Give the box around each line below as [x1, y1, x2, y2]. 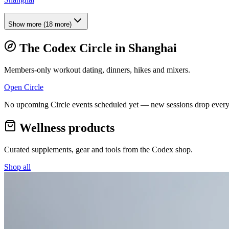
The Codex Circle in [16, 41, 128, 55]
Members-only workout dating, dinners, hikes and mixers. [4, 65, 190, 75]
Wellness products [16, 121, 114, 135]
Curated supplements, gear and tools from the [4, 145, 152, 154]
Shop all [4, 162, 31, 171]
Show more [8, 20, 41, 29]
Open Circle [4, 83, 43, 92]
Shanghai [128, 41, 177, 55]
